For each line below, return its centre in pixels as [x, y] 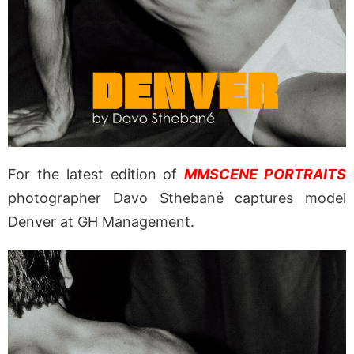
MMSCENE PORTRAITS [265, 175]
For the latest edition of [96, 175]
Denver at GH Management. [103, 222]
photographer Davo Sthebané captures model [177, 198]
